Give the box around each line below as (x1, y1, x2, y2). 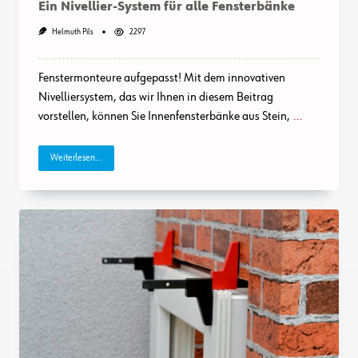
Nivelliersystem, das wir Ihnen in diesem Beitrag (38, 90, 273, 104)
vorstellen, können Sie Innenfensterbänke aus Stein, (38, 109, 290, 123)
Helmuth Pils (51, 28, 93, 37)
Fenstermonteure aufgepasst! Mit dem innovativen (38, 71, 285, 85)
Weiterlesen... (50, 153, 102, 164)
